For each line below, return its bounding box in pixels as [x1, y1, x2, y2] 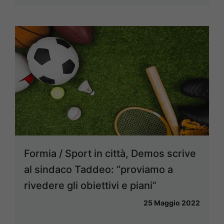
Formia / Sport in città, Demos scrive [24, 147, 196, 159]
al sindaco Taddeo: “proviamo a [24, 163, 173, 175]
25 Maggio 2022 [143, 198, 200, 207]
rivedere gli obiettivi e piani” [24, 179, 156, 191]
